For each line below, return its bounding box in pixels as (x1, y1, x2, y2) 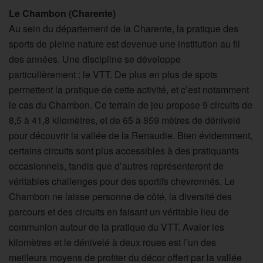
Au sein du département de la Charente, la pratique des (9, 22, 238, 36)
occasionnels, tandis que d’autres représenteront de (9, 159, 224, 173)
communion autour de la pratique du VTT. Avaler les (9, 220, 224, 234)
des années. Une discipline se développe (9, 52, 181, 66)
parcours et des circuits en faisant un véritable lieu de (9, 205, 229, 219)
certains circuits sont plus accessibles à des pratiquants (9, 144, 239, 158)
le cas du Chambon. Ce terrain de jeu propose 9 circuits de (9, 98, 252, 112)
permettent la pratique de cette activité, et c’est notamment (9, 83, 249, 97)
